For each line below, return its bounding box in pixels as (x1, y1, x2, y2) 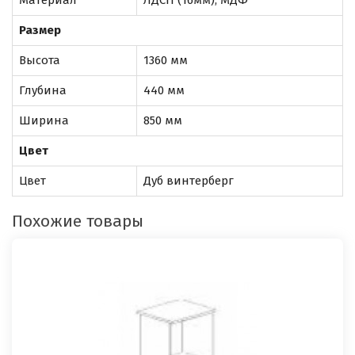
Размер (19, 22, 61, 37)
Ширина (19, 113, 69, 128)
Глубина (19, 82, 67, 97)
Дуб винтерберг (143, 173, 234, 188)
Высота (19, 52, 60, 67)
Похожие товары (12, 210, 143, 231)
